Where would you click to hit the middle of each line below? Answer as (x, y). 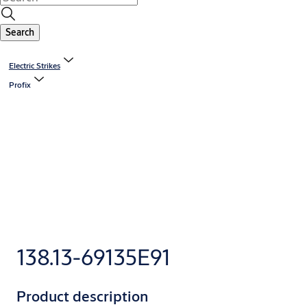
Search (20, 33)
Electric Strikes (34, 66)
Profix (20, 85)
